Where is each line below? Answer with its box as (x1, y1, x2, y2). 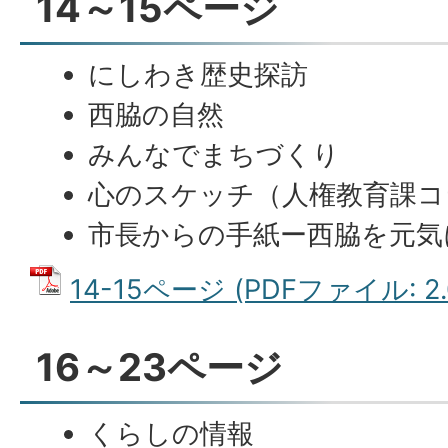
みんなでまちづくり (88, 138, 341, 171)
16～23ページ (36, 344, 283, 390)
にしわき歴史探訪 (88, 58, 309, 91)
